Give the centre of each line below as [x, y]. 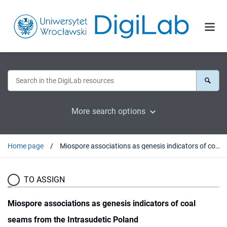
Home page [26, 146]
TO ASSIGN [44, 179]
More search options [108, 111]
